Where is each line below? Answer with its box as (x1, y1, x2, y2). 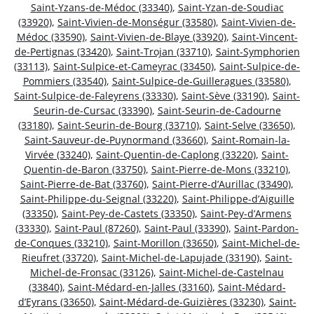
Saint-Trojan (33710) (116, 44, 210, 58)
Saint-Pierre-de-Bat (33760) (20, 177, 146, 191)
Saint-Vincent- (231, 29, 298, 43)
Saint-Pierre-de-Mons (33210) (151, 162, 288, 176)
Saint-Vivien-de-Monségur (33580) (57, 15, 216, 29)
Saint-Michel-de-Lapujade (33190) (102, 250, 259, 264)
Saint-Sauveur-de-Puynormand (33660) (24, 132, 206, 146)
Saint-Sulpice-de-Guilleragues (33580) (111, 74, 289, 88)
